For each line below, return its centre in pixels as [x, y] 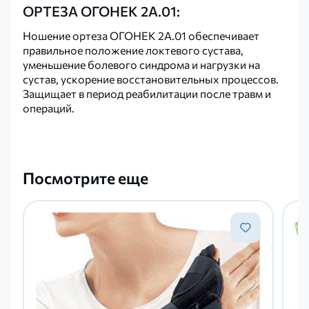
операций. [49, 108]
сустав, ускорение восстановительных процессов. [151, 79]
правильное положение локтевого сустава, [133, 50]
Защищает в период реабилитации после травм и [147, 93]
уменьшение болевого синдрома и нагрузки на [142, 64]
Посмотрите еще [86, 177]
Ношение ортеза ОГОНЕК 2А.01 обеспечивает [141, 35]
